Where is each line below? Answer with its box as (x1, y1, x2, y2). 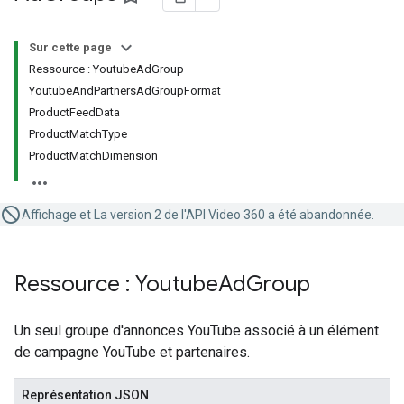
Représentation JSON (22, 388, 149, 402)
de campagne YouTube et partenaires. (14, 344, 250, 361)
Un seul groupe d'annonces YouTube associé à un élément (14, 322, 379, 339)
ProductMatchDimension (29, 149, 158, 162)
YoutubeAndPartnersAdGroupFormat (29, 84, 221, 97)
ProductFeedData (29, 106, 120, 119)
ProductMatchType (29, 127, 127, 141)
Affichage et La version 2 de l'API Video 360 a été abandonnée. (22, 207, 374, 222)
